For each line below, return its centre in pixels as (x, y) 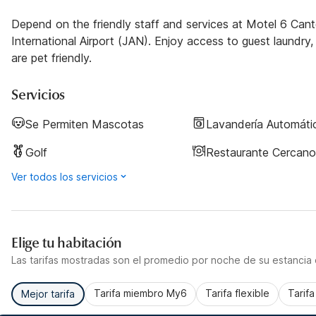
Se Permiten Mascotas (85, 124)
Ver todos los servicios (65, 177)
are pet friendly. (51, 58)
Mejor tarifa (48, 294)
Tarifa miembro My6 (140, 293)
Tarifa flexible (237, 293)
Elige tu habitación (67, 243)
